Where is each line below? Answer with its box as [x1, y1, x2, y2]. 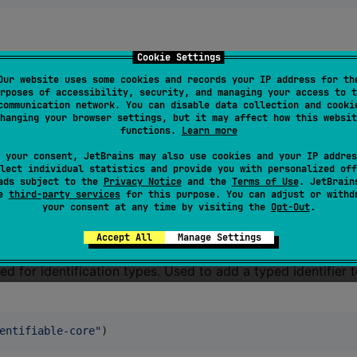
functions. [120, 124, 182, 137]
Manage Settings [177, 231, 261, 244]
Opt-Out [270, 201, 310, 214]
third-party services [8, 188, 120, 201]
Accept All [96, 231, 152, 244]
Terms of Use [231, 175, 299, 188]
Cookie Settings [136, 51, 221, 64]
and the [181, 175, 232, 188]
